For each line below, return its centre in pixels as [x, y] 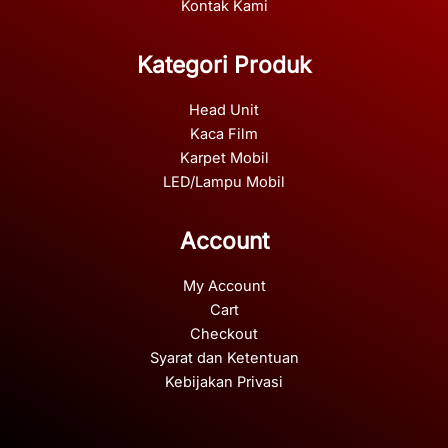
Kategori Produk [224, 65]
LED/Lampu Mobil [224, 182]
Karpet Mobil [224, 158]
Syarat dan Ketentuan [224, 358]
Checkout [224, 334]
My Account [224, 286]
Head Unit [224, 110]
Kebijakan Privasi [224, 382]
